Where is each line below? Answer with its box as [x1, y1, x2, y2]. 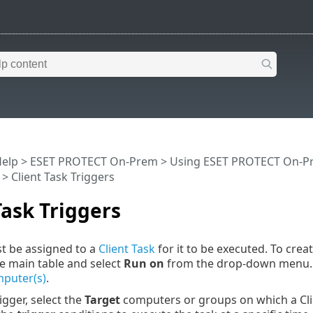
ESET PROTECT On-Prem [29, 154, 158, 170]
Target [84, 291, 120, 307]
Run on [123, 255, 164, 271]
